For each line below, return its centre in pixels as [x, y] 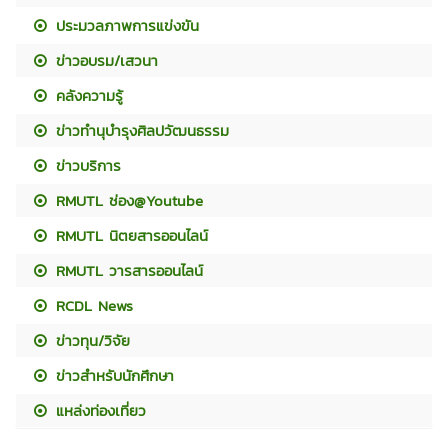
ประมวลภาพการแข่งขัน [125, 26]
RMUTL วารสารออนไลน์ [127, 271]
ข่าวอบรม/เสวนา [104, 61]
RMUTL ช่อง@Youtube [127, 201]
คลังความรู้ [87, 96]
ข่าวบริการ [86, 166]
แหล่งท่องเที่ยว [98, 411]
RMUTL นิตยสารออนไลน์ [129, 236]
